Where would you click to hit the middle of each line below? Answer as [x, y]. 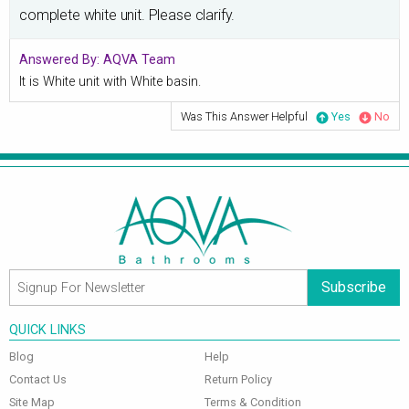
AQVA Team [139, 60]
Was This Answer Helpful [244, 117]
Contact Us [38, 380]
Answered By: [59, 60]
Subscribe [354, 288]
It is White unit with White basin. [110, 82]
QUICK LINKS [47, 330]
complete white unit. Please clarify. [127, 16]
